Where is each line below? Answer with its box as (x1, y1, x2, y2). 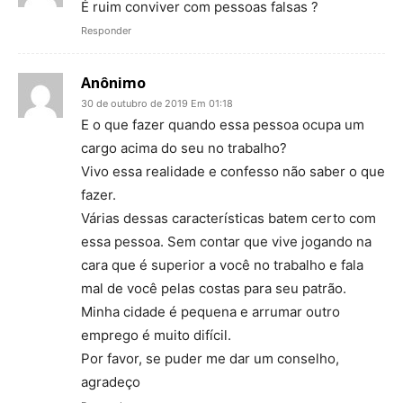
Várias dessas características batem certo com (81, 209, 376, 227)
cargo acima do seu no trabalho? (81, 139, 287, 157)
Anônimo (81, 72, 146, 93)
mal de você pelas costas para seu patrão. (81, 279, 346, 297)
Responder (81, 23, 131, 37)
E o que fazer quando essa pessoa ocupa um (81, 115, 364, 133)
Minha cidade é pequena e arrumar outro (81, 302, 340, 320)
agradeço (81, 372, 140, 390)
